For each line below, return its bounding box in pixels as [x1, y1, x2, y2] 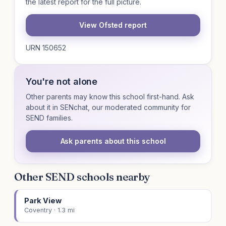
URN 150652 [26, 43, 66, 52]
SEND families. [26, 114, 73, 123]
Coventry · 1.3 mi [24, 206, 75, 214]
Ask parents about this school [60, 137, 166, 146]
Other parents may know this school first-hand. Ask [26, 92, 194, 101]
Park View [24, 196, 62, 205]
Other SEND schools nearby [14, 170, 150, 184]
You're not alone [26, 76, 98, 87]
